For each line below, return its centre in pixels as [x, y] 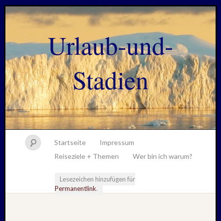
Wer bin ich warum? [163, 156]
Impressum [117, 142]
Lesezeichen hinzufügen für [97, 179]
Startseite [70, 142]
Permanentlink [75, 188]
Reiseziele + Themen [87, 156]
